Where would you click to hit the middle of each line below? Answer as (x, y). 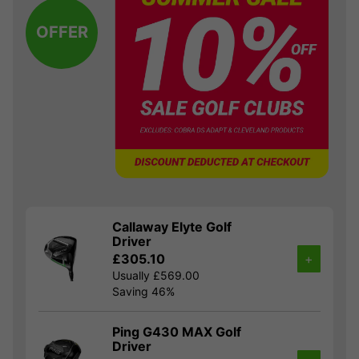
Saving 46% (143, 291)
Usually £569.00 (156, 275)
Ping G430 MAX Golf (177, 331)
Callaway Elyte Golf (172, 226)
